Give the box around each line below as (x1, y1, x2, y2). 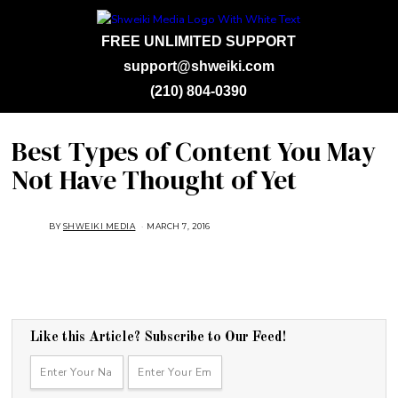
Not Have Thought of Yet (12, 161, 298, 198)
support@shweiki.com (123, 58, 275, 74)
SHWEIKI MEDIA (62, 220, 136, 231)
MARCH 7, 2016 (147, 220, 211, 231)
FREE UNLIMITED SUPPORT (101, 33, 297, 49)
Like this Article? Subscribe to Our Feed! (30, 330, 287, 345)
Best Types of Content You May (12, 132, 377, 170)
